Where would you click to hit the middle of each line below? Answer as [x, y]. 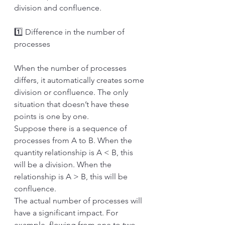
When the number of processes [71, 68]
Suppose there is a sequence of [72, 128]
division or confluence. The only [72, 92]
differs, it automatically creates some [80, 80]
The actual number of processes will [79, 201]
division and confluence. [58, 8]
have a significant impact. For [67, 213]
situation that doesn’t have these [73, 104]
